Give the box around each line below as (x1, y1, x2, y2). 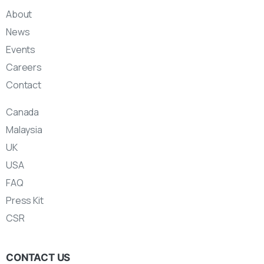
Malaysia (6, 123, 42, 137)
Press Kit (6, 194, 44, 207)
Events (6, 43, 36, 57)
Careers (6, 61, 42, 74)
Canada (6, 105, 39, 119)
